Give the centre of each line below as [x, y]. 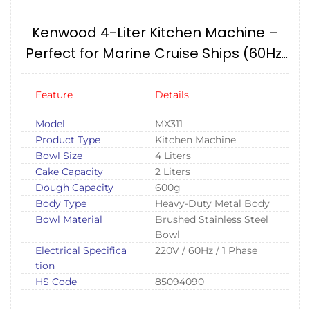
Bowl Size [58, 155]
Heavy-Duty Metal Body [212, 203]
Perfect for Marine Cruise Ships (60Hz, [155, 53]
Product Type [67, 139]
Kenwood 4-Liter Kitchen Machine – [155, 32]
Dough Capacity [74, 187]
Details [172, 94]
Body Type [61, 203]
